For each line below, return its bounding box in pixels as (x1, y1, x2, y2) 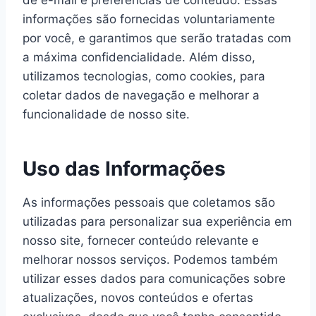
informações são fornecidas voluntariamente (23, 12, 275, 26)
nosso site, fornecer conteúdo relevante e (23, 233, 259, 248)
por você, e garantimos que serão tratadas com (23, 31, 291, 45)
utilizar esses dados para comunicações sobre (23, 272, 286, 286)
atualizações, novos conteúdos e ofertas (23, 291, 253, 305)
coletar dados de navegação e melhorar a (23, 88, 260, 102)
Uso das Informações (23, 157, 226, 181)
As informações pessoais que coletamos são (23, 195, 275, 209)
